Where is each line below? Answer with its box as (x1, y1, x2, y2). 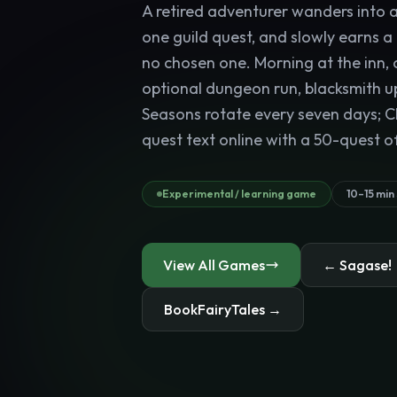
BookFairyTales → (164, 300, 282, 319)
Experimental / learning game (162, 187, 316, 201)
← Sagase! (323, 256, 392, 275)
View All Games (163, 256, 265, 275)
